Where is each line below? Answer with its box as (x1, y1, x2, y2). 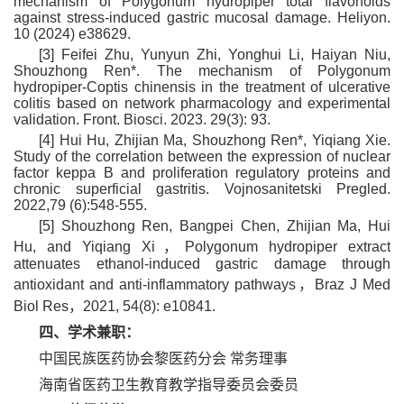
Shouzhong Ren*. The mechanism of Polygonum (14, 63, 390, 78)
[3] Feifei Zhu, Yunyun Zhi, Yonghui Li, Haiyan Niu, (39, 47, 390, 62)
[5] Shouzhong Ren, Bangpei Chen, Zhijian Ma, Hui (39, 218, 390, 234)
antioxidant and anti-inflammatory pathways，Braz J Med (14, 277, 390, 292)
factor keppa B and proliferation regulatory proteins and (14, 165, 390, 180)
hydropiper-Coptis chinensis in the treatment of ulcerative (14, 79, 390, 95)
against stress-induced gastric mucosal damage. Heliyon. (14, 10, 390, 25)
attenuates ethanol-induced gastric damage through (14, 256, 390, 271)
